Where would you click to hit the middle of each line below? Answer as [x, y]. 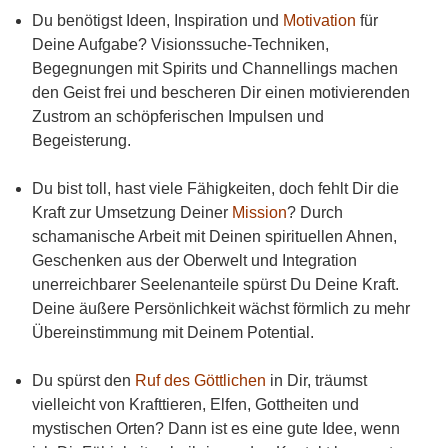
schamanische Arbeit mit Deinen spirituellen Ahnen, [214, 236]
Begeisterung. [81, 140]
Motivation [319, 20]
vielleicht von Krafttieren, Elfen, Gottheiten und [195, 404]
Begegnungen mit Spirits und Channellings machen [215, 68]
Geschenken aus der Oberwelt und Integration [194, 260]
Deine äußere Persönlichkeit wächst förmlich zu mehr [221, 308]
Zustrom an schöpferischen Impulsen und [178, 116]
